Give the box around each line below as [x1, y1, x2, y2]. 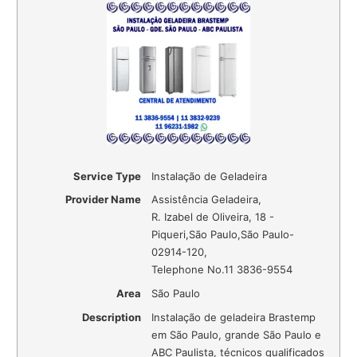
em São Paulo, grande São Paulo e [151, 328, 322, 342]
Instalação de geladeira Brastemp [151, 311, 316, 324]
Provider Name [65, 193, 142, 206]
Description [82, 311, 142, 324]
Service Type [73, 169, 142, 182]
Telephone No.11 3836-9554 [151, 263, 293, 277]
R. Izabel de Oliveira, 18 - [151, 210, 275, 224]
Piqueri [151, 228, 186, 241]
